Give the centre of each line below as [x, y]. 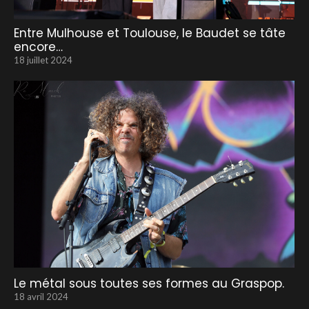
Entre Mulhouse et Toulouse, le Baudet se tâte [150, 33]
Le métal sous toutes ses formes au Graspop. [149, 284]
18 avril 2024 [41, 297]
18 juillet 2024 [43, 60]
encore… [38, 47]
